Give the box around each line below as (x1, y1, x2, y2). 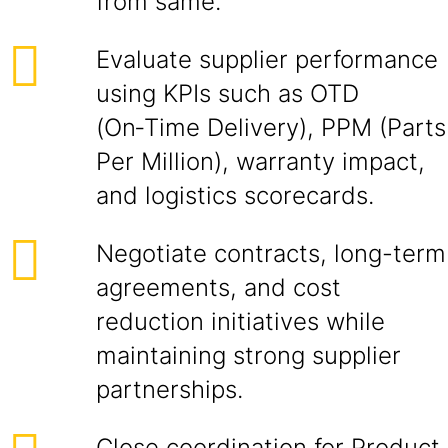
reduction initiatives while (96, 307, 385, 336)
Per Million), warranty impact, (96, 147, 425, 176)
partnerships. (96, 375, 243, 404)
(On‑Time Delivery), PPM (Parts (96, 113, 446, 142)
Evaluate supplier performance (96, 45, 438, 74)
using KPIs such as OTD (96, 79, 359, 108)
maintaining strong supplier (96, 341, 401, 370)
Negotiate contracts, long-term (96, 239, 446, 268)
